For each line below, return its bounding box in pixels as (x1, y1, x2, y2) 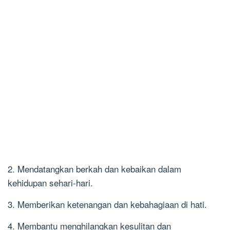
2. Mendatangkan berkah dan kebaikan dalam (8, 162, 181, 176)
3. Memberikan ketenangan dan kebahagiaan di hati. (8, 198, 207, 211)
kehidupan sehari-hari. (8, 176, 93, 189)
